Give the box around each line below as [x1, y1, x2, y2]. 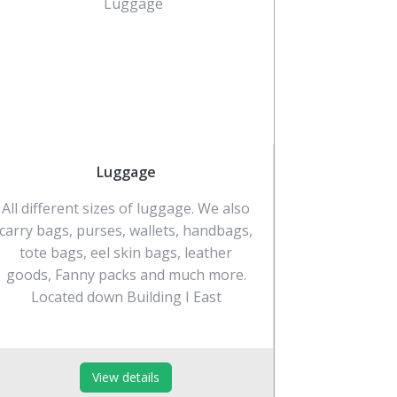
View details [92, 368, 160, 385]
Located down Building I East [30, 286, 222, 307]
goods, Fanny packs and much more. [5, 264, 246, 284]
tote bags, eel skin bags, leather [19, 242, 233, 262]
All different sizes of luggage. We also [2, 198, 251, 218]
